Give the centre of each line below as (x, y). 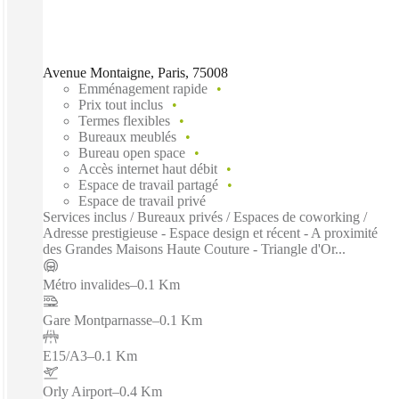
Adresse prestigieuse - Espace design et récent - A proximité (210, 232)
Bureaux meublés (127, 136)
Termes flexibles (124, 120)
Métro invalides (86, 284)
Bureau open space (132, 152)
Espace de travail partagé (148, 184)
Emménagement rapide (143, 88)
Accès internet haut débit (148, 168)
